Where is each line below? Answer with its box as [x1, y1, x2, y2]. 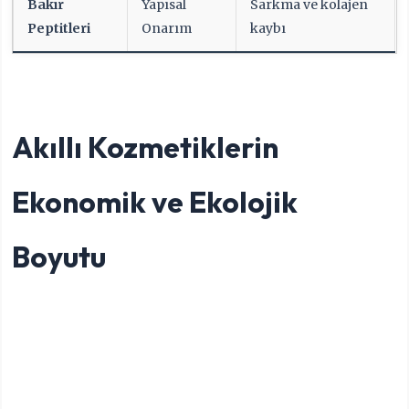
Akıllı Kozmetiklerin [12, 129, 279, 166]
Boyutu [12, 238, 107, 276]
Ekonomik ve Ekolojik [12, 184, 299, 221]
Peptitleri [27, 20, 91, 37]
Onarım [142, 20, 193, 37]
